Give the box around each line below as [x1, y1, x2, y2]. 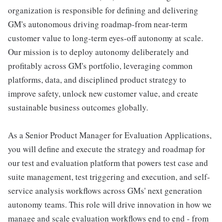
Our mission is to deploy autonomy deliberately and [8, 46, 189, 57]
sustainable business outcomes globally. [8, 101, 148, 113]
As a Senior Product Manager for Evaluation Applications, [8, 129, 212, 141]
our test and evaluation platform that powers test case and [8, 157, 208, 168]
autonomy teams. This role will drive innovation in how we [8, 198, 212, 210]
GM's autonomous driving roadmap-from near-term [8, 18, 187, 30]
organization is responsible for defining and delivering [8, 4, 198, 16]
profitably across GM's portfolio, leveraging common [8, 59, 193, 71]
